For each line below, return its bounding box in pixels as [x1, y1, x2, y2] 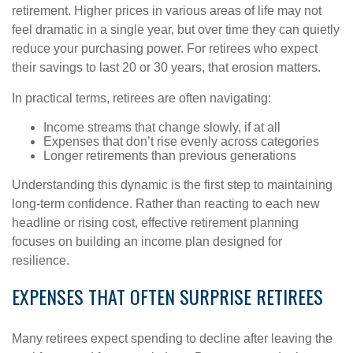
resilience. [12, 254, 76, 267]
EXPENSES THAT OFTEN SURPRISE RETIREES [12, 282, 323, 310]
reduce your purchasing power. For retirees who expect [12, 42, 318, 55]
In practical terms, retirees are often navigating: [12, 91, 271, 105]
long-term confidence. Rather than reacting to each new [12, 197, 320, 210]
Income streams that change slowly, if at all [43, 121, 281, 134]
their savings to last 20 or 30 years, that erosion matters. [12, 61, 321, 74]
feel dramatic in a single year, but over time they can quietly [12, 23, 340, 36]
